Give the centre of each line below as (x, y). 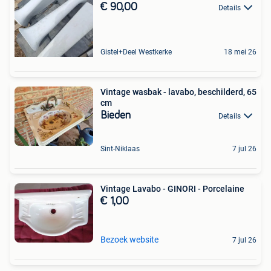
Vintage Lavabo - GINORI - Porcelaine (172, 189)
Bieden (116, 116)
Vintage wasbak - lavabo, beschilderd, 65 (178, 92)
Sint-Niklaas (120, 149)
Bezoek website (129, 240)
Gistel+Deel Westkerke (136, 52)
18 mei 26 (240, 52)
